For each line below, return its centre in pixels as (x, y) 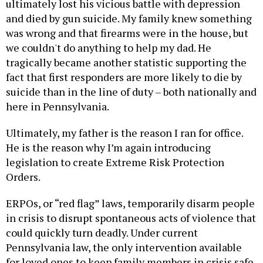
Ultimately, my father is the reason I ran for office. (124, 133)
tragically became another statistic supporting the (126, 63)
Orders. (24, 177)
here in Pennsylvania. (58, 107)
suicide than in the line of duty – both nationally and (131, 92)
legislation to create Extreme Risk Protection (115, 162)
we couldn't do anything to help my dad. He (109, 48)
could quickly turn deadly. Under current (102, 233)
